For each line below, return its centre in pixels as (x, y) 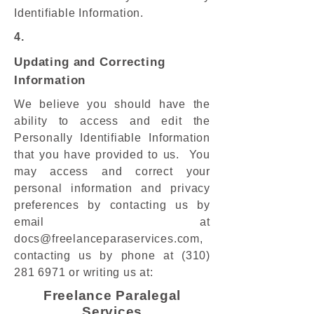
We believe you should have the (112, 104)
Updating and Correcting (90, 62)
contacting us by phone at (98, 255)
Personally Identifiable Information (112, 138)
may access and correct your (112, 171)
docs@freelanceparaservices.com (107, 239)
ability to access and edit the (112, 121)
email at (112, 222)
